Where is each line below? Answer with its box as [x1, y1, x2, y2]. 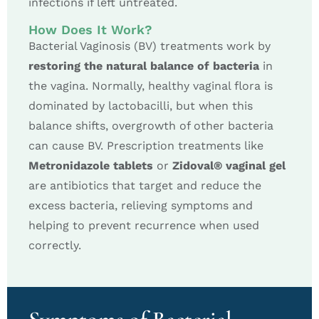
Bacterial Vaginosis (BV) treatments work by [28, 38, 271, 53]
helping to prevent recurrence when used [28, 218, 259, 232]
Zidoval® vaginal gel [172, 158, 286, 172]
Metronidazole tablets [28, 158, 153, 172]
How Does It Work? [28, 21, 152, 37]
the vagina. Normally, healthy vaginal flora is [28, 78, 273, 93]
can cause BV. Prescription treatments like [28, 138, 263, 152]
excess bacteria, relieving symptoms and [28, 198, 253, 212]
